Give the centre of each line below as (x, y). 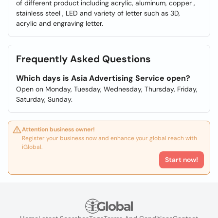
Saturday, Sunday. (44, 99)
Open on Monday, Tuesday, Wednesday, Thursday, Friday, (107, 89)
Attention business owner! (58, 129)
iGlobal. (32, 147)
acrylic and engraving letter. (60, 23)
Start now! (182, 160)
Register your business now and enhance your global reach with (109, 138)
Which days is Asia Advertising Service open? (103, 78)
